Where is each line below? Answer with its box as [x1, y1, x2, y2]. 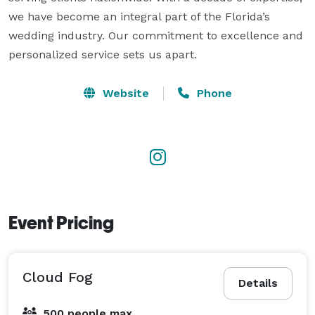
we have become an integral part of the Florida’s [8, 9, 270, 23]
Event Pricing [8, 212, 114, 233]
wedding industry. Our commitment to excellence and [8, 28, 303, 42]
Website [98, 86, 149, 100]
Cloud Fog [22, 268, 93, 285]
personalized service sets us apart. [8, 47, 197, 61]
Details [238, 276, 278, 290]
